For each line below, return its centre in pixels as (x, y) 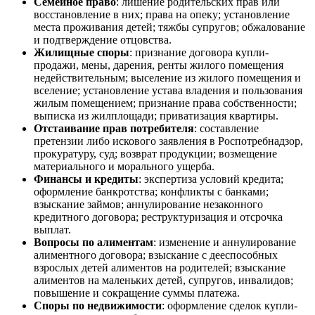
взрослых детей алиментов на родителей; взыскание (160, 267)
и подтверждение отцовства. (103, 39)
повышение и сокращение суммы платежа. (137, 292)
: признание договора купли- (199, 52)
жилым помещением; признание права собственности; (165, 103)
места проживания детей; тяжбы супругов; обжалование (169, 27)
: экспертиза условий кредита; (211, 179)
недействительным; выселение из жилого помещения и (167, 77)
